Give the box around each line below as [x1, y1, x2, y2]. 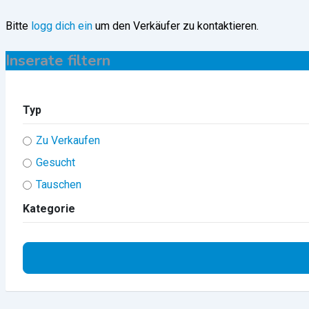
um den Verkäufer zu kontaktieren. [92, 19, 259, 33]
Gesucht [36, 156, 76, 170]
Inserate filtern [6, 50, 110, 72]
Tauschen [36, 178, 82, 192]
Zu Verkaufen [36, 134, 101, 148]
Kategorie [23, 202, 75, 216]
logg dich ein [31, 19, 92, 33]
